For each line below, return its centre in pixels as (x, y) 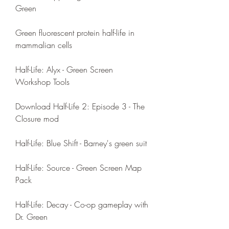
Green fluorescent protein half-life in (75, 33)
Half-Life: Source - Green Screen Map (78, 168)
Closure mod (37, 119)
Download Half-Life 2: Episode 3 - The (80, 106)
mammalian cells (44, 45)
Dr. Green (31, 217)
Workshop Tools (42, 82)
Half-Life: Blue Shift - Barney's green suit (81, 143)
